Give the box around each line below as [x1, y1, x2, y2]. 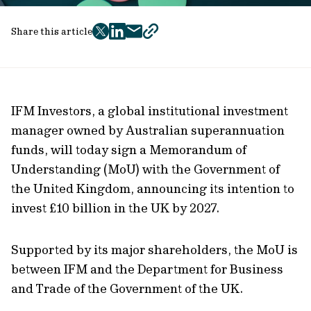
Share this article [11, 25, 92, 37]
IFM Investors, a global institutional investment [11, 103, 288, 119]
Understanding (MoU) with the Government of [11, 161, 280, 177]
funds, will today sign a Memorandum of [11, 142, 246, 158]
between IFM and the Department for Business [11, 261, 283, 277]
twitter [99, 31, 137, 46]
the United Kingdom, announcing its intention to [11, 180, 294, 196]
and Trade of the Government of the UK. [11, 280, 243, 296]
